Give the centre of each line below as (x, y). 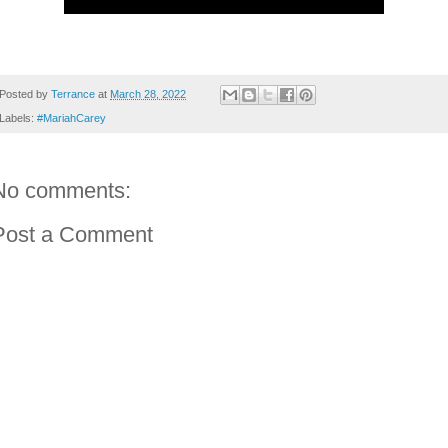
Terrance (73, 93)
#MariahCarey (71, 118)
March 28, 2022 (148, 93)
